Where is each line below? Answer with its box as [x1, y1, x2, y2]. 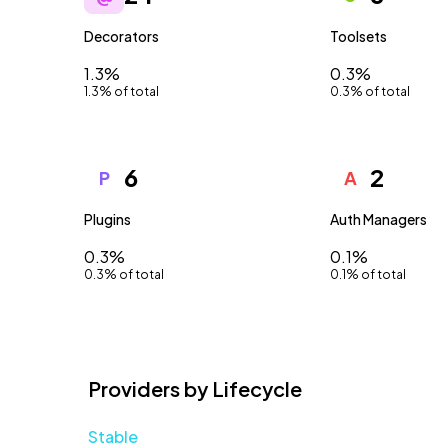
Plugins [84, 210, 131, 228]
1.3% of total [84, 84, 159, 99]
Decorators [84, 27, 159, 45]
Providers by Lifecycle [88, 376, 302, 401]
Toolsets [330, 27, 388, 45]
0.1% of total [330, 267, 407, 282]
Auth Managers [330, 210, 428, 228]
